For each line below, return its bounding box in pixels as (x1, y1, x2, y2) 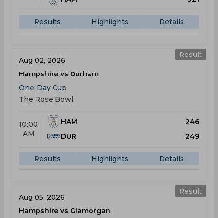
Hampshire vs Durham (19, 70, 99, 78)
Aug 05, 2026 (19, 193, 65, 201)
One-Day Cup (19, 83, 67, 92)
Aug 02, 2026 (19, 56, 65, 65)
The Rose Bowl (19, 95, 73, 104)
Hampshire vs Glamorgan (19, 206, 110, 215)
